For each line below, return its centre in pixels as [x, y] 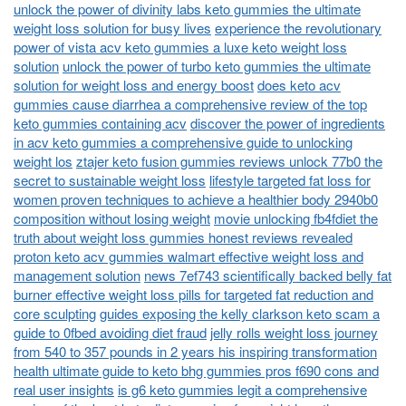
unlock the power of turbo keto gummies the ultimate [217, 65]
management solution [77, 275]
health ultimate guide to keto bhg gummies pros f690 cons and [196, 370]
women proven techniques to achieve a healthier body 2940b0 [196, 198]
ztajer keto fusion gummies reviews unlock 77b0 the [229, 160]
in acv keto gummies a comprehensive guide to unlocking [183, 141]
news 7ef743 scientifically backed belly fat [268, 275]
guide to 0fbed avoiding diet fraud [110, 332]
